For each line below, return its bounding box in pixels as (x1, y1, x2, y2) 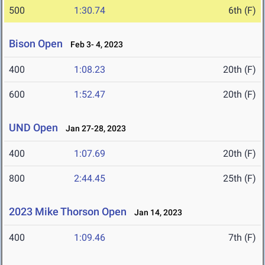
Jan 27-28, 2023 (60, 124, 126, 134)
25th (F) (223, 173, 256, 185)
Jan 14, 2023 (129, 208, 182, 218)
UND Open (9, 121, 58, 134)
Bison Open (9, 37, 63, 50)
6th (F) (228, 5, 256, 17)
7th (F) (228, 232, 256, 244)
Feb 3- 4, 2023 (65, 40, 123, 50)
